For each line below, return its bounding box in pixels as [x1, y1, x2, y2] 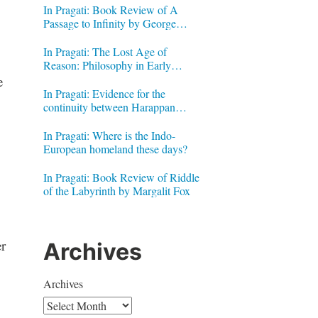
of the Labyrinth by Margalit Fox [43, 182, 190, 198]
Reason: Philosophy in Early [43, 57, 171, 72]
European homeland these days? [43, 141, 187, 156]
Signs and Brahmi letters [43, 112, 153, 128]
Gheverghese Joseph [43, 28, 135, 44]
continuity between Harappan [43, 99, 175, 114]
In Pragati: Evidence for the [43, 85, 165, 101]
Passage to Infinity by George [43, 15, 176, 31]
